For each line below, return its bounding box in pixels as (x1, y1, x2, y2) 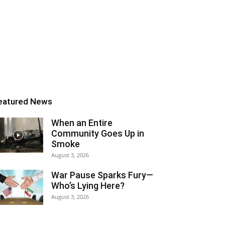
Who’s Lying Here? (51, 180, 125, 191)
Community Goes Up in (51, 128, 144, 139)
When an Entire (51, 118, 113, 128)
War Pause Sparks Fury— (51, 170, 153, 180)
